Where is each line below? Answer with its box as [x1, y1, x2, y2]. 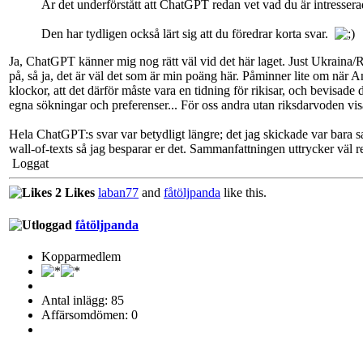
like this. [220, 186, 267, 200]
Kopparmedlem [41, 249, 121, 263]
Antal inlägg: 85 [41, 293, 124, 307]
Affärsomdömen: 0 [41, 307, 138, 322]
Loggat [9, 156, 49, 171]
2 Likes [52, 186, 95, 200]
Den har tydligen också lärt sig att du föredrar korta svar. [41, 27, 335, 41]
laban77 [98, 186, 139, 200]
